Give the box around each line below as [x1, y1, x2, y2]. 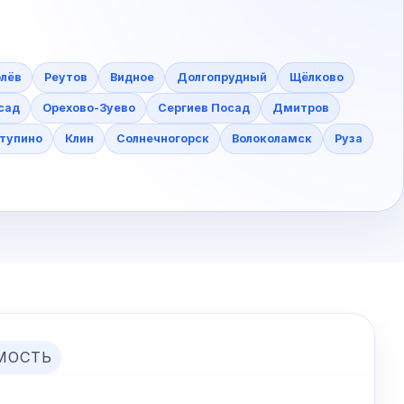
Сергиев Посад [157, 100, 250, 115]
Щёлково [289, 69, 344, 84]
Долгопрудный [176, 69, 267, 84]
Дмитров [271, 100, 329, 115]
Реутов [43, 69, 87, 84]
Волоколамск [231, 131, 312, 145]
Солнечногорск [115, 131, 209, 145]
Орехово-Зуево [41, 100, 135, 115]
